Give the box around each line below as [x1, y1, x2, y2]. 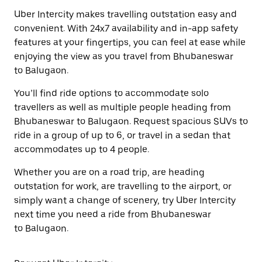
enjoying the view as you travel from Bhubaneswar [14, 51, 233, 62]
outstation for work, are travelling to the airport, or [14, 181, 232, 192]
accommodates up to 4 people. [14, 144, 149, 155]
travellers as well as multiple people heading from [14, 102, 231, 113]
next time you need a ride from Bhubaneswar [14, 209, 211, 220]
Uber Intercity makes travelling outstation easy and [14, 9, 237, 20]
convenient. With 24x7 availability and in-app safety [14, 23, 238, 34]
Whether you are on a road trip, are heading [14, 167, 205, 178]
